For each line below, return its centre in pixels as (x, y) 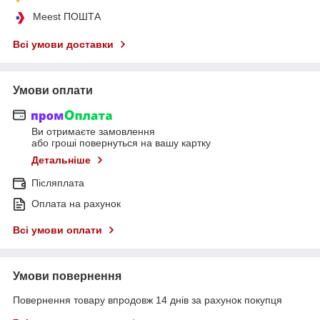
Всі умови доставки (63, 44)
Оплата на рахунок (76, 204)
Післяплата (58, 183)
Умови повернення (67, 276)
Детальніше (61, 160)
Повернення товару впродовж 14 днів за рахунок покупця (147, 300)
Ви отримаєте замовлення (93, 132)
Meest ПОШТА (67, 16)
